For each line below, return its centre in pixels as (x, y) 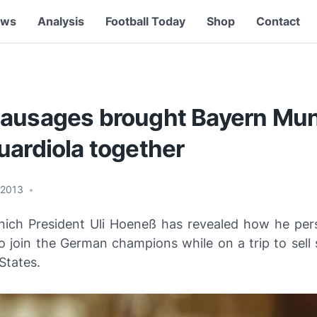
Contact (278, 21)
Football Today (145, 21)
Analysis (60, 21)
